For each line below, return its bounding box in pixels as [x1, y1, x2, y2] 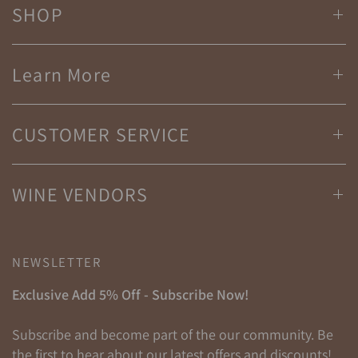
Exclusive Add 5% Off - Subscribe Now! [12, 285, 249, 304]
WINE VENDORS [12, 181, 149, 207]
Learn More [12, 62, 111, 87]
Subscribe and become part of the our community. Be [12, 325, 334, 344]
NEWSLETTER [12, 253, 101, 271]
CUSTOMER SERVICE [12, 121, 191, 147]
